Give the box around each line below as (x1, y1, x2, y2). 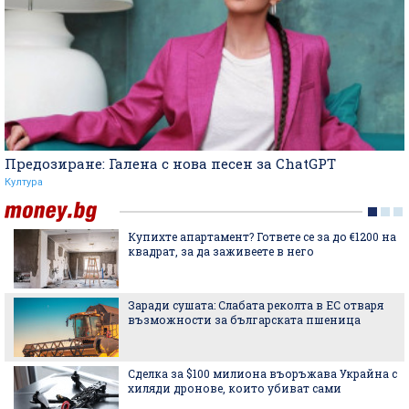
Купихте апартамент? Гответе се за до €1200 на (128, 228, 396, 244)
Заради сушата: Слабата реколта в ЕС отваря (128, 297, 383, 312)
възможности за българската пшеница (128, 311, 361, 327)
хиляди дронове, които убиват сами (128, 380, 341, 395)
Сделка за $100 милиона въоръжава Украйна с (128, 365, 397, 381)
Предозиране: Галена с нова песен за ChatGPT (5, 153, 336, 173)
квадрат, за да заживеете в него (128, 243, 314, 258)
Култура (5, 175, 43, 188)
